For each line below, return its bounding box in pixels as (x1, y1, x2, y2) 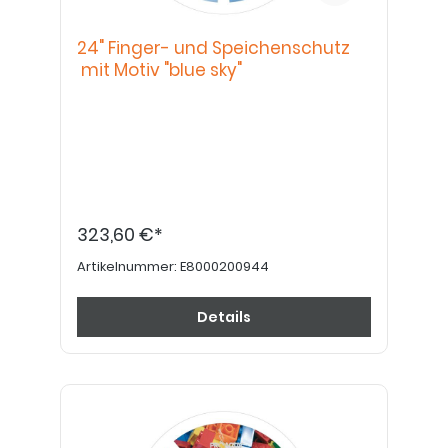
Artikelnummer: (77, 257, 180, 276)
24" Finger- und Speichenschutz (77, 36, 350, 60)
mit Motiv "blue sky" (77, 58, 242, 82)
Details (197, 307, 251, 327)
